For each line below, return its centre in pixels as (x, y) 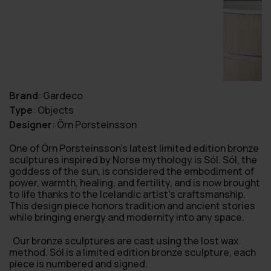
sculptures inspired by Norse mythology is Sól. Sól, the (133, 160)
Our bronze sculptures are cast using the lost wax (126, 241)
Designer (31, 125)
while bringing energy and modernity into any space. (127, 217)
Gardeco (63, 96)
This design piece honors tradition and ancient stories (132, 206)
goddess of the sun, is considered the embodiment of (132, 171)
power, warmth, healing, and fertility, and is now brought (135, 183)
